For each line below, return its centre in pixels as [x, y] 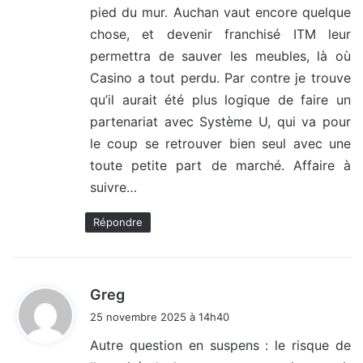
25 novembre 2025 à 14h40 [160, 317]
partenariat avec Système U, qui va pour [220, 122]
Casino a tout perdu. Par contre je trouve [220, 78]
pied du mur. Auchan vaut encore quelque [220, 13]
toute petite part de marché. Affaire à [220, 166]
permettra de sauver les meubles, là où [220, 56]
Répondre [118, 222]
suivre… [113, 188]
